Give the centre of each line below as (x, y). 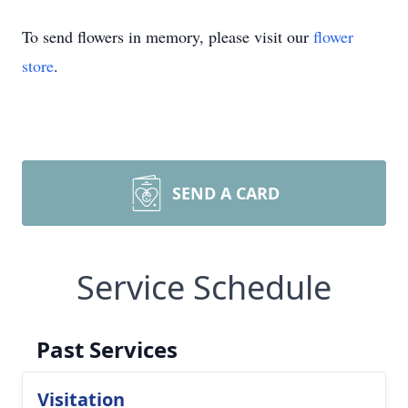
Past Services (107, 349)
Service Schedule (204, 287)
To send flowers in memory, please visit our (168, 36)
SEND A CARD (226, 193)
